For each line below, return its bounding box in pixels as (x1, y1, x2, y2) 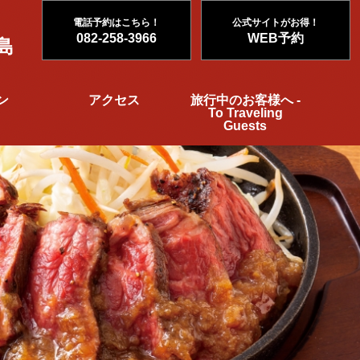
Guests (223, 119, 268, 133)
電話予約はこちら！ (73, 17, 160, 28)
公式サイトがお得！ (232, 17, 319, 28)
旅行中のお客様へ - (190, 93, 301, 107)
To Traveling (207, 106, 283, 120)
